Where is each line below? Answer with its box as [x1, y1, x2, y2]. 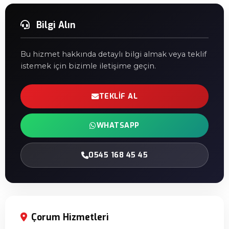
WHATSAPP [96, 121, 140, 130]
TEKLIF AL [99, 91, 138, 101]
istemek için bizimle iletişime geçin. [20, 61, 156, 71]
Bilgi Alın [34, 19, 76, 31]
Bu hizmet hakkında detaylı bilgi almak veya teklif [20, 50, 207, 59]
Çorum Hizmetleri [31, 211, 109, 223]
